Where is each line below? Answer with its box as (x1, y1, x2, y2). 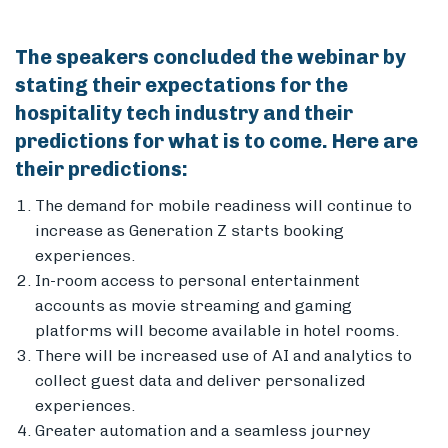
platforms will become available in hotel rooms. (35, 321, 403, 341)
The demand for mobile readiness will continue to (35, 196, 412, 216)
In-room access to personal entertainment (35, 271, 360, 291)
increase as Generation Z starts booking (35, 221, 344, 241)
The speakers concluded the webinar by (15, 45, 406, 70)
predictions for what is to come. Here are (15, 129, 418, 154)
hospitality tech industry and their (15, 101, 353, 126)
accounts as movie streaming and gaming (35, 296, 352, 316)
